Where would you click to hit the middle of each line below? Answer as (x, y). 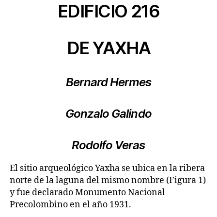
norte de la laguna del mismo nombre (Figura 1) (108, 180)
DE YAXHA (108, 48)
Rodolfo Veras (108, 145)
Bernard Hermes (108, 82)
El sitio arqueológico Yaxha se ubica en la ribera (107, 168)
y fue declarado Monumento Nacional (87, 193)
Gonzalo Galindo (108, 114)
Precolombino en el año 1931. (70, 205)
